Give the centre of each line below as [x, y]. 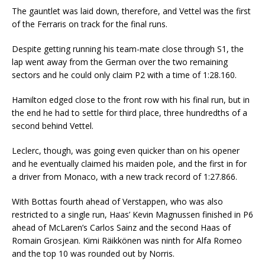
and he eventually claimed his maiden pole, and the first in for [129, 164]
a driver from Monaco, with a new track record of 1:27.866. [125, 177]
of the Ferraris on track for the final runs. [90, 24]
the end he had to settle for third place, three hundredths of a [130, 113]
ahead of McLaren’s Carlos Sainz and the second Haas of [121, 228]
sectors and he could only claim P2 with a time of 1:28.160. [124, 75]
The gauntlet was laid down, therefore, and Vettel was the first [131, 11]
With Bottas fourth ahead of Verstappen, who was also [117, 202]
